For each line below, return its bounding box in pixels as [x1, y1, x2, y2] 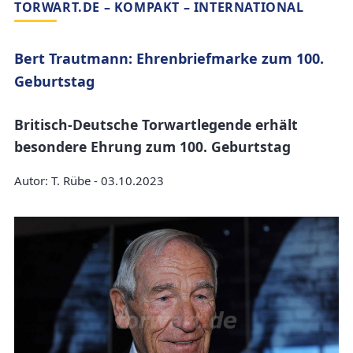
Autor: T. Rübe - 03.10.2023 [14, 173, 164, 189]
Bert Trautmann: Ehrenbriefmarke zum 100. [14, 49, 324, 69]
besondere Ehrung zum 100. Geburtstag [14, 136, 291, 156]
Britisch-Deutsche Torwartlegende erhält [14, 114, 298, 134]
